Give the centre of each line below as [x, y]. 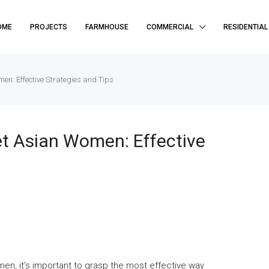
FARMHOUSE [107, 27]
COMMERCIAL [170, 27]
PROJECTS [49, 27]
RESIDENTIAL [246, 27]
